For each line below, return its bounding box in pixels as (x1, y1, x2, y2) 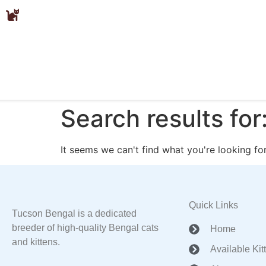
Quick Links (188, 200, 238, 211)
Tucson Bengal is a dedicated (12, 208, 137, 219)
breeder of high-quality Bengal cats (12, 223, 159, 233)
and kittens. (12, 237, 60, 248)
